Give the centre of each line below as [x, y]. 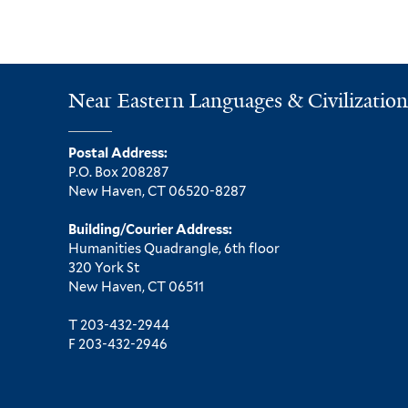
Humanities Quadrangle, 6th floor [174, 248]
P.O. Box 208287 [118, 171]
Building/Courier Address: [150, 229]
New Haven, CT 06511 [136, 286]
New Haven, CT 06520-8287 [157, 190]
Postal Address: [118, 152]
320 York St [104, 267]
